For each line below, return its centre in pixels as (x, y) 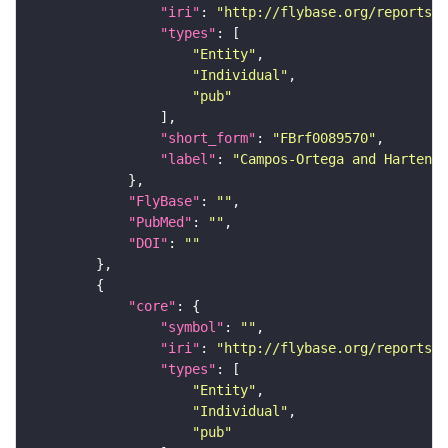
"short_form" (208, 138)
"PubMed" (160, 222)
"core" (152, 306)
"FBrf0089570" (324, 138)
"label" (188, 159)
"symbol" (192, 327)
